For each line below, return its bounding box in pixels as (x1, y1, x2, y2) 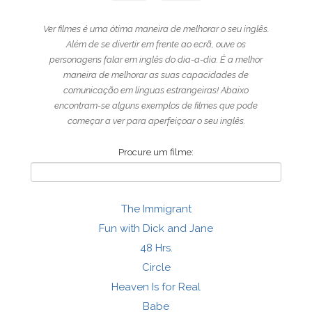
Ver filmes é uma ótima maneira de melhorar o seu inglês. (43, 24, 269, 34)
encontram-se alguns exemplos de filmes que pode (54, 100, 258, 111)
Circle (141, 261, 171, 274)
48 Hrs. (139, 242, 173, 254)
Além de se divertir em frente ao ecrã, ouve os (66, 39, 246, 49)
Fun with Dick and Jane (99, 222, 213, 235)
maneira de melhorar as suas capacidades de (63, 70, 249, 80)
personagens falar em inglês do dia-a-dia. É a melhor (49, 54, 263, 65)
